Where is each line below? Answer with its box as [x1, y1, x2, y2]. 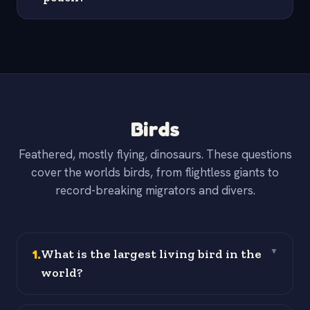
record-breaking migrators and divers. [55, 183, 255, 199]
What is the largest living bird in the [41, 246, 262, 262]
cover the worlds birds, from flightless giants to [31, 165, 279, 181]
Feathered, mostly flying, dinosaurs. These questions [18, 147, 292, 163]
